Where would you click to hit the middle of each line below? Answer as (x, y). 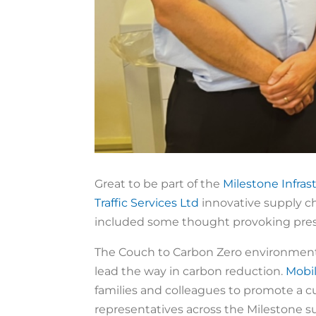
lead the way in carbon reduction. (190, 271)
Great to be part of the (159, 183)
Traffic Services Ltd (147, 202)
